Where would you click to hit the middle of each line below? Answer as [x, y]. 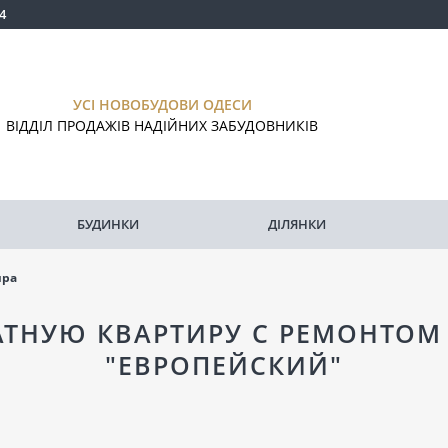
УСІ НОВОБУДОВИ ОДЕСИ [162, 104]
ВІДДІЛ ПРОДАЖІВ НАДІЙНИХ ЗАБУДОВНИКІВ [162, 125]
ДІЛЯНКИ [297, 224]
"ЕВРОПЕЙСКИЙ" [224, 365]
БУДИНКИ [108, 224]
